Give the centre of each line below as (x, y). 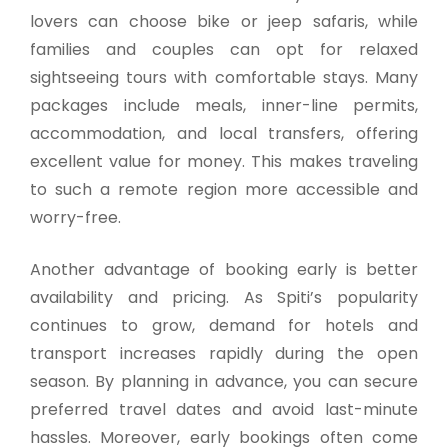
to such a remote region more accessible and (224, 189)
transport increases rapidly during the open (224, 353)
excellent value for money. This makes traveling (224, 161)
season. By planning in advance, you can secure (224, 381)
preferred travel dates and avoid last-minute (224, 409)
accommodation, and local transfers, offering (224, 133)
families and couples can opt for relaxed (224, 49)
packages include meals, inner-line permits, (224, 105)
